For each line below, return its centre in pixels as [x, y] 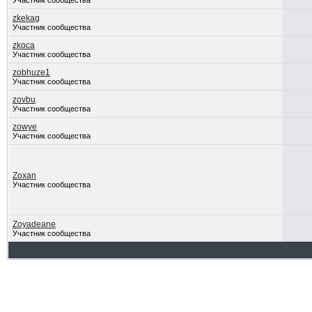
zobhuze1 [31, 72]
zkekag [26, 18]
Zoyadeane [34, 224]
